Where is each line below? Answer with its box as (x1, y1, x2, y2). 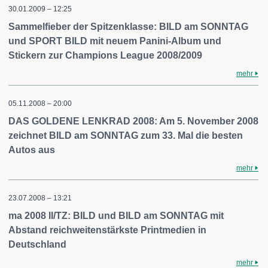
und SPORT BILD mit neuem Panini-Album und (8, 36, 221, 46)
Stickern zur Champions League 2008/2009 (8, 50, 202, 60)
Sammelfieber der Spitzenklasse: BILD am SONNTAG (8, 22, 248, 32)
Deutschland (8, 239, 66, 249)
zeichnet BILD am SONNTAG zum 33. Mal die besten (8, 130, 243, 141)
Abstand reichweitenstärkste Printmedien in (8, 225, 206, 235)
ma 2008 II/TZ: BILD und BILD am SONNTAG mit (8, 211, 224, 221)
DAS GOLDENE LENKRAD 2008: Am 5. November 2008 (8, 116, 258, 126)
